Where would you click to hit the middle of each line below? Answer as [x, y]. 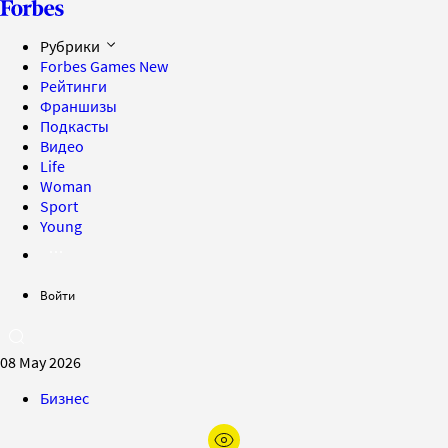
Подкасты [74, 126]
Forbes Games [89, 66]
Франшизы [78, 106]
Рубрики [71, 46]
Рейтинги [73, 86]
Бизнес [64, 398]
